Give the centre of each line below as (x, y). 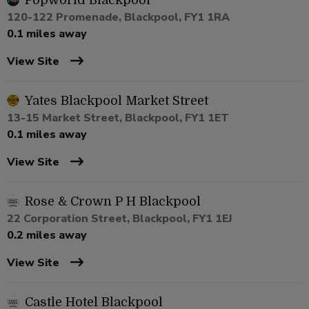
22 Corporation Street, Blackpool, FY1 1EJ (120, 219)
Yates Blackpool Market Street (117, 101)
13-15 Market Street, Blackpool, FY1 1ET (118, 118)
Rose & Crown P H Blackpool (113, 202)
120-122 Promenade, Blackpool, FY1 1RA (118, 18)
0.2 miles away (47, 236)
